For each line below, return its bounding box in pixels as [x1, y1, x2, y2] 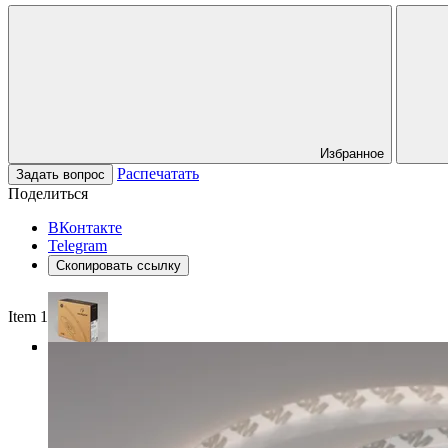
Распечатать [117, 164, 199, 182]
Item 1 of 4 [8, 307, 77, 325]
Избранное [320, 145, 384, 161]
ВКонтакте [48, 218, 122, 236]
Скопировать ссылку [56, 257, 181, 273]
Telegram [48, 236, 107, 254]
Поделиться [8, 184, 88, 202]
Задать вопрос [16, 166, 105, 182]
